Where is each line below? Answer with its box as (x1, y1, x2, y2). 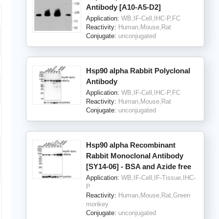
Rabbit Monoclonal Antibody (86, 151, 183, 160)
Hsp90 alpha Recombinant (86, 140, 175, 149)
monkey (86, 200, 109, 208)
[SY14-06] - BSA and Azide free (86, 162, 191, 171)
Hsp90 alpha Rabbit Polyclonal (86, 66, 190, 75)
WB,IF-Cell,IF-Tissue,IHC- (121, 174, 196, 181)
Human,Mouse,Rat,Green (118, 191, 190, 199)
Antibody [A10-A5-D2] (86, 2, 161, 11)
